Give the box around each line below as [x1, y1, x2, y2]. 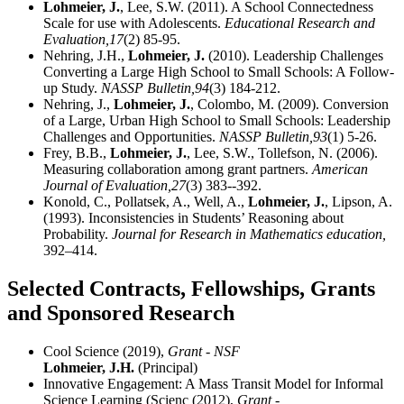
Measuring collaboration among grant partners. [43, 161, 312, 177]
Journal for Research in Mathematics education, [112, 225, 386, 242]
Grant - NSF [168, 343, 240, 359]
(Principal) [134, 359, 197, 375]
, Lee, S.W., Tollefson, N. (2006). [187, 144, 378, 161]
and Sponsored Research [7, 300, 234, 325]
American [312, 161, 368, 177]
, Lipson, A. [325, 193, 392, 209]
